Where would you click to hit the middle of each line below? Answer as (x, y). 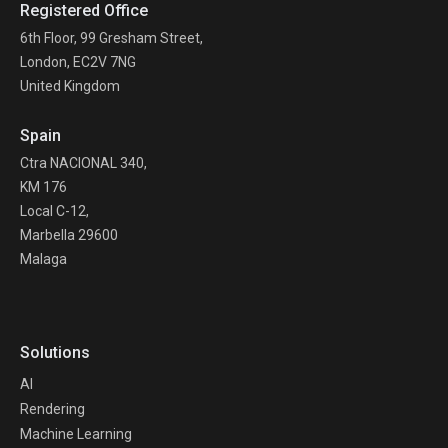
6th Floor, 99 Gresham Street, (111, 37)
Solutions (55, 352)
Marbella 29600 (69, 234)
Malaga (43, 258)
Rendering (52, 408)
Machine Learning (76, 433)
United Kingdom (70, 85)
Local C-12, (54, 210)
